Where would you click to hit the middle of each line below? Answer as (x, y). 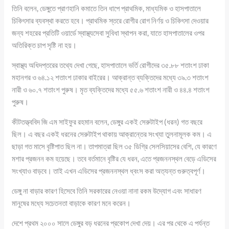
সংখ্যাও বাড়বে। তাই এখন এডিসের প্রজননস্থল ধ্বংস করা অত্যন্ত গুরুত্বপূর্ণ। (109, 170)
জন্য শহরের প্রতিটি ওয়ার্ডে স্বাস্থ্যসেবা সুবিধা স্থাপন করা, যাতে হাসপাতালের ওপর (108, 32)
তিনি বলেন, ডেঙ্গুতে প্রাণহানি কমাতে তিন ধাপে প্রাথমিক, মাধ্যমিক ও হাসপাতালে (107, 8)
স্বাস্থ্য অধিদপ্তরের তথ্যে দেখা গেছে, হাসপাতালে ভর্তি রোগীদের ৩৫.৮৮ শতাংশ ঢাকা (111, 65)
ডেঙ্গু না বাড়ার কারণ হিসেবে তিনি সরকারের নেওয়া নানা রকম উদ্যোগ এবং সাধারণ (107, 190)
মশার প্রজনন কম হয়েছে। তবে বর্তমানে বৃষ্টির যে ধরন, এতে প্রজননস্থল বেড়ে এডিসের (114, 158)
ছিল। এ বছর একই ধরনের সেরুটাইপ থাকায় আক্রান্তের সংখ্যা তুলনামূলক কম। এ (112, 134)
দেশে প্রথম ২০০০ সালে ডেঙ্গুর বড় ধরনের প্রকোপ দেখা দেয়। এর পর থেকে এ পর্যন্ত (111, 223)
